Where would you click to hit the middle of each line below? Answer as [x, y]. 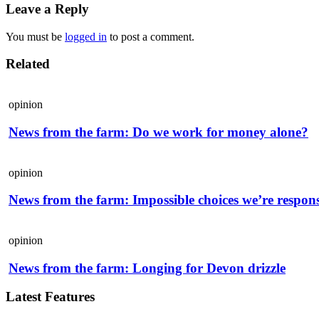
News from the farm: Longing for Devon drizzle [147, 268]
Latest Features [50, 297]
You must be [35, 36]
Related [28, 64]
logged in [86, 36]
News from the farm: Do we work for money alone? [158, 132]
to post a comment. [151, 36]
